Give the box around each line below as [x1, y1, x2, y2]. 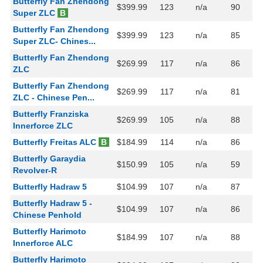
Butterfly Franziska [13, 109, 89, 119]
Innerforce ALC [13, 238, 73, 248]
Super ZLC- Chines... [13, 36, 96, 46]
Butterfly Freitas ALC [13, 137, 96, 147]
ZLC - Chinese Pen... [13, 93, 95, 103]
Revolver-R [13, 166, 57, 176]
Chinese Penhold [13, 210, 82, 220]
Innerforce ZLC [13, 121, 73, 131]
